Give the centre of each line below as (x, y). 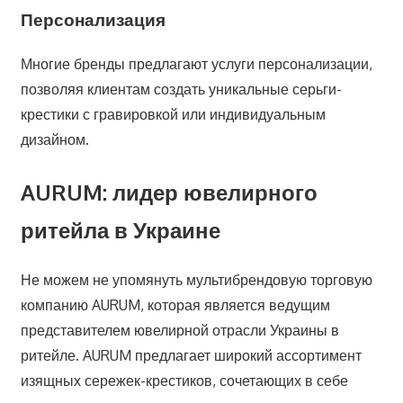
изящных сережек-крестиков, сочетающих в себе (184, 380)
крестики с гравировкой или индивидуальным (173, 114)
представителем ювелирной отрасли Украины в (179, 330)
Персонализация (93, 19)
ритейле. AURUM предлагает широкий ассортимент (191, 355)
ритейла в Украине (120, 229)
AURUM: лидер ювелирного (169, 192)
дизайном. (54, 139)
